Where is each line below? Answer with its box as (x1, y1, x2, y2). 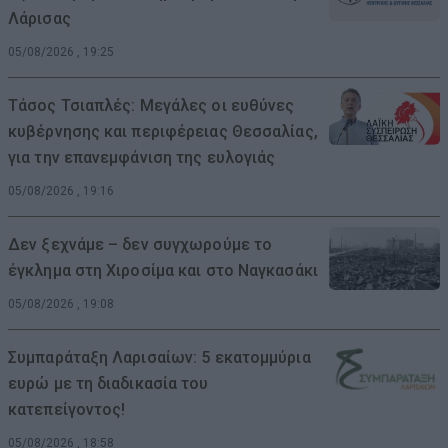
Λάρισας (8, 8, 71, 28)
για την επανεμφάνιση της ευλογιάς (8, 147, 276, 167)
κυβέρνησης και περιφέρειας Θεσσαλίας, (8, 121, 318, 141)
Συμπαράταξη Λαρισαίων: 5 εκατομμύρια (8, 347, 311, 367)
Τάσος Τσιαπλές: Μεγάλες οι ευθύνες (8, 95, 295, 115)
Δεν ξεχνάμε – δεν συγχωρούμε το (8, 234, 273, 254)
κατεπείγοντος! (8, 399, 126, 419)
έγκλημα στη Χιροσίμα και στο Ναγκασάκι (8, 260, 318, 280)
